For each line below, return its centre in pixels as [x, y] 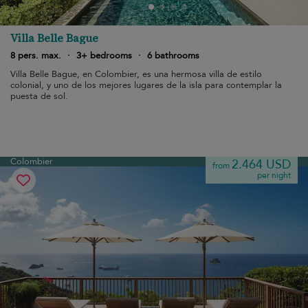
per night [274, 175]
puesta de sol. [39, 96]
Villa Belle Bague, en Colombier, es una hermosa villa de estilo [136, 74]
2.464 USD [261, 165]
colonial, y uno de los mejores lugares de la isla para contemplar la [146, 85]
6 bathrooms [173, 56]
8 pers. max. [36, 56]
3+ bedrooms [104, 56]
